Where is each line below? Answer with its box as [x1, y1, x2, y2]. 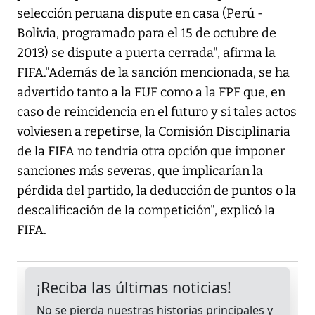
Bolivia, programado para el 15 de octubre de [17, 25, 276, 41]
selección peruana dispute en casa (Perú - [17, 6, 263, 22]
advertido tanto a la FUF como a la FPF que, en [17, 84, 285, 101]
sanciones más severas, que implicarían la [17, 163, 263, 179]
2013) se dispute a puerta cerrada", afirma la [17, 45, 276, 61]
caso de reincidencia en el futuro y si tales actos [17, 104, 297, 120]
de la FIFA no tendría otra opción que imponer [17, 143, 285, 160]
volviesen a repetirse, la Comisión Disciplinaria [17, 124, 290, 140]
